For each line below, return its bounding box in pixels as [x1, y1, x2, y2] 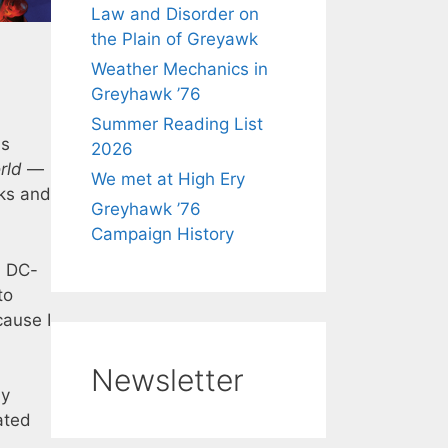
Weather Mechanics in [91, 59, 268, 79]
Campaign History [91, 224, 234, 244]
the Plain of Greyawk [91, 29, 258, 49]
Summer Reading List [91, 114, 263, 134]
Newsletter [91, 362, 244, 398]
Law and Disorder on [91, 4, 259, 24]
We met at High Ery [91, 169, 245, 189]
